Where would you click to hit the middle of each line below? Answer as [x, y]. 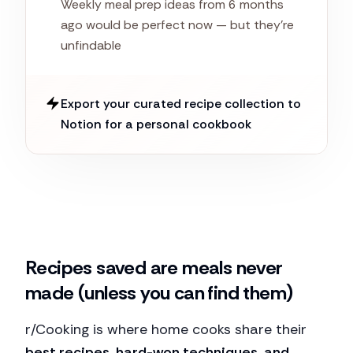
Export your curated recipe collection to [181, 104]
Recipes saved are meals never [154, 268]
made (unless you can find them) [159, 293]
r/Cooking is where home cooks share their [166, 329]
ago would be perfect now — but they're [177, 25]
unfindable [91, 45]
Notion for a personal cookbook [156, 124]
